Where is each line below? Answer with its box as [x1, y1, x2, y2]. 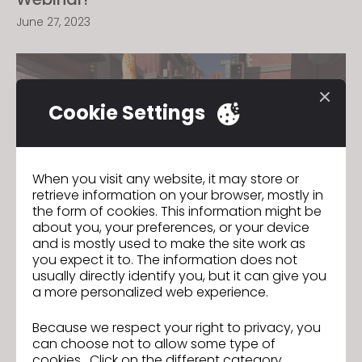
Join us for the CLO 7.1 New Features [16, 262, 302, 284]
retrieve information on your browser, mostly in [32, 185, 323, 204]
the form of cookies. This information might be [32, 201, 322, 221]
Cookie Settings [48, 99, 205, 126]
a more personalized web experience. [32, 282, 268, 301]
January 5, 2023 [16, 309, 105, 325]
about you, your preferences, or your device [32, 217, 309, 237]
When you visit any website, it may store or [32, 169, 299, 188]
